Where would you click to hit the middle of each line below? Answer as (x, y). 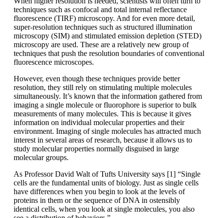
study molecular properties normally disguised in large (96, 149)
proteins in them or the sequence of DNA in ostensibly (97, 200)
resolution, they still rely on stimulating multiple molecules (103, 88)
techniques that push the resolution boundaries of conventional (109, 54)
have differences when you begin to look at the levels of (99, 192)
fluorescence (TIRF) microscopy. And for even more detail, (104, 18)
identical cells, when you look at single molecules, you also (104, 209)
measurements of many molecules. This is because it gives (102, 114)
